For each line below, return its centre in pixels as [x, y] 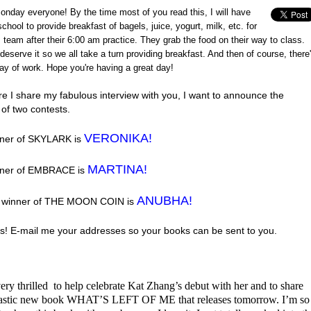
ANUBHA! [165, 200]
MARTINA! [117, 169]
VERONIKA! [118, 138]
